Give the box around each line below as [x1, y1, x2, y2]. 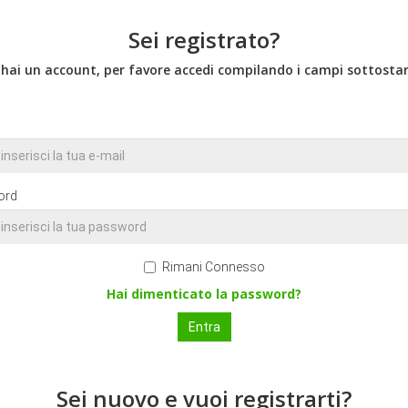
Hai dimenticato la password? [107, 285, 301, 302]
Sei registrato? [128, 25, 280, 55]
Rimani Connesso [161, 260, 265, 274]
